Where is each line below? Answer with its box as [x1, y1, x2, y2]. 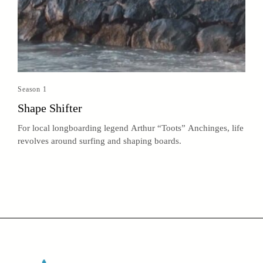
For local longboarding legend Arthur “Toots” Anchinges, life [18, 123, 244, 133]
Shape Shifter [18, 102, 82, 115]
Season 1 [18, 85, 47, 94]
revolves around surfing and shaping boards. [18, 136, 181, 146]
